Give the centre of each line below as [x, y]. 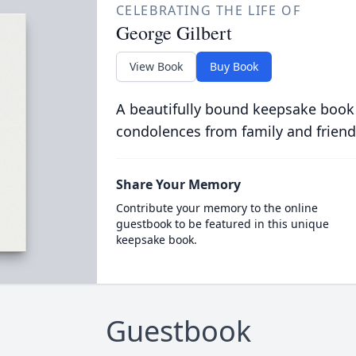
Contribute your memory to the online [217, 208]
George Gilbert [174, 33]
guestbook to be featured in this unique [222, 224]
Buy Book [234, 66]
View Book [156, 66]
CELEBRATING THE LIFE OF [208, 10]
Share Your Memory [178, 184]
